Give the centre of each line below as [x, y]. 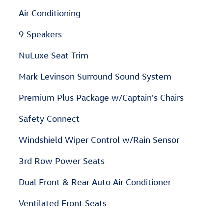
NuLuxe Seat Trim [54, 55]
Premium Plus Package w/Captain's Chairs [101, 97]
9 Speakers [40, 34]
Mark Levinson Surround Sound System [95, 76]
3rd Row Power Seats [62, 161]
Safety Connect [49, 119]
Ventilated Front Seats [63, 203]
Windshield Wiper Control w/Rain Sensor [99, 140]
